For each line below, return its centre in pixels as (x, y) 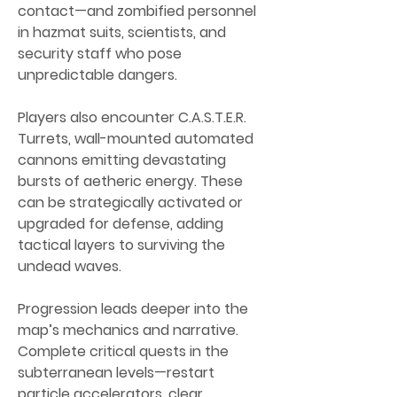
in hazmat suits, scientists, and (122, 32)
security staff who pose (100, 54)
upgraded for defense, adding (121, 224)
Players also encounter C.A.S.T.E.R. (132, 117)
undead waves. (70, 266)
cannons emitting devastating (122, 160)
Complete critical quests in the (123, 351)
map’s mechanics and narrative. (128, 330)
